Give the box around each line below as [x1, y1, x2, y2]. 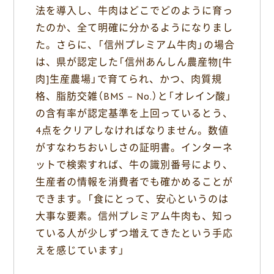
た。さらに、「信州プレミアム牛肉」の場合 [35, 39, 235, 51]
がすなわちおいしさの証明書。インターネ [35, 141, 233, 154]
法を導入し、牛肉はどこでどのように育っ [35, 4, 233, 17]
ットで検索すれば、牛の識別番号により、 [35, 158, 233, 171]
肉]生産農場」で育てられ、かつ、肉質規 [35, 73, 222, 86]
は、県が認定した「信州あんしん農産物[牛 [35, 56, 232, 68]
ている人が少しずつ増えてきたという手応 [35, 227, 233, 240]
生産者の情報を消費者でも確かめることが [35, 176, 233, 188]
